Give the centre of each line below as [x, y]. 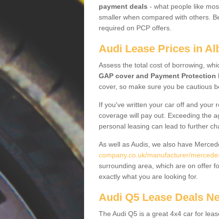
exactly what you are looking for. [149, 176]
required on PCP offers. [135, 28]
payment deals [123, 6]
